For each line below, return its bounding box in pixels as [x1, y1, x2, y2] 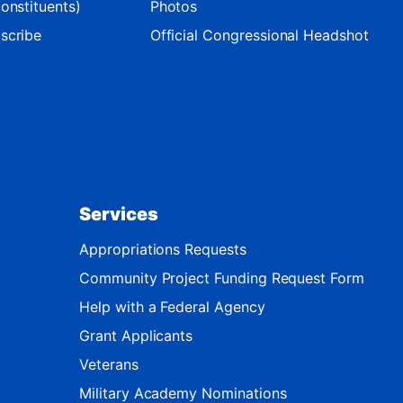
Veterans [79, 354, 139, 373]
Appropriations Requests [79, 239, 246, 258]
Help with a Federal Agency [79, 297, 265, 316]
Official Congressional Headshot [149, 25, 369, 44]
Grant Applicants [79, 326, 193, 345]
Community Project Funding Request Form [79, 268, 364, 287]
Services [79, 202, 158, 225]
